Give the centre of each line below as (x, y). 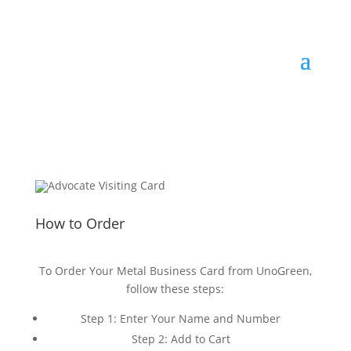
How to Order (80, 223)
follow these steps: (175, 289)
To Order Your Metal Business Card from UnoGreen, (175, 271)
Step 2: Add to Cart (181, 339)
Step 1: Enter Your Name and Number (181, 318)
